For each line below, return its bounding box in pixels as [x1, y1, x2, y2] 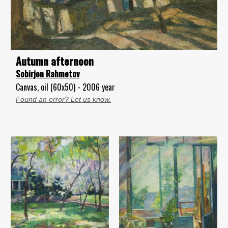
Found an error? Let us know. [16, 95, 111, 103]
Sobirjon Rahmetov [16, 67, 79, 80]
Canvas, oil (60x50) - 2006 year [16, 80, 115, 93]
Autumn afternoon [16, 52, 94, 69]
